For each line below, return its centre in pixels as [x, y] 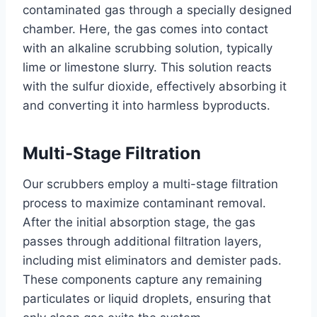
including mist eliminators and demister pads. [152, 260]
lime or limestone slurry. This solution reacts [147, 67]
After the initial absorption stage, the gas [139, 222]
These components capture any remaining [142, 279]
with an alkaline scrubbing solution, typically [148, 48]
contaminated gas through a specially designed [157, 10]
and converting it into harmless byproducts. [146, 105]
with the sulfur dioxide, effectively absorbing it [155, 86]
